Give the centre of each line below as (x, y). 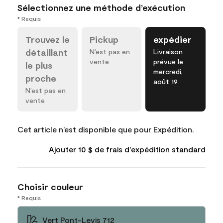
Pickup (104, 39)
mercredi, (168, 71)
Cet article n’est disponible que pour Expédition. (106, 129)
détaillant (47, 52)
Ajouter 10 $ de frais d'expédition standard (127, 149)
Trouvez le (48, 39)
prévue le (168, 61)
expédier (173, 39)
